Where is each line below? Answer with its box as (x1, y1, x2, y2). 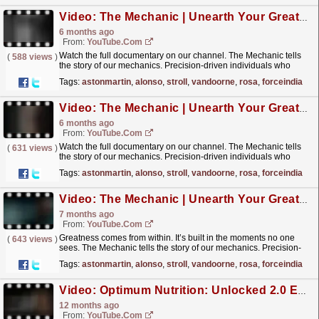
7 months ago (59, 209, 114, 219)
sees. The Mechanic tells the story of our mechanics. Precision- (59, 243, 301, 253)
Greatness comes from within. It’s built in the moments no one (59, 233, 295, 243)
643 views (12, 234, 53, 244)
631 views (12, 143, 53, 153)
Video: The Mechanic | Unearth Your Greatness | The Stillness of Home (299, 104, 308, 114)
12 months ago (59, 300, 119, 310)
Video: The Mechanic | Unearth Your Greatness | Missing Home (299, 13, 308, 23)
